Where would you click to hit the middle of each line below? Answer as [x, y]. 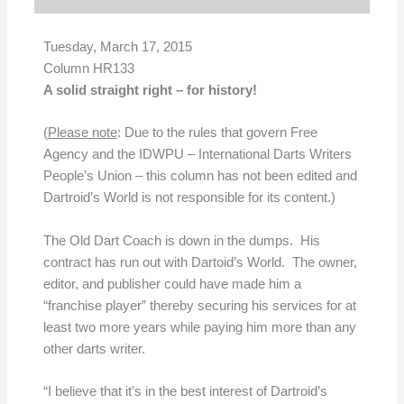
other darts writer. [94, 349]
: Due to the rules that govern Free [217, 133]
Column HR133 [88, 68]
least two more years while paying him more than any [199, 327]
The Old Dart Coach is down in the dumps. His [181, 240]
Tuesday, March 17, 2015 [117, 46]
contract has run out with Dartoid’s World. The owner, [200, 262]
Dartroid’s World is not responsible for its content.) [189, 198]
